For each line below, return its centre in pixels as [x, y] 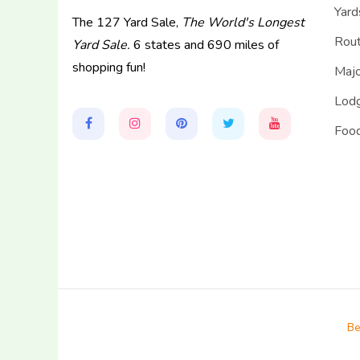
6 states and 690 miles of [205, 45]
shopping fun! [109, 68]
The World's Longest [243, 23]
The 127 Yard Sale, [127, 23]
